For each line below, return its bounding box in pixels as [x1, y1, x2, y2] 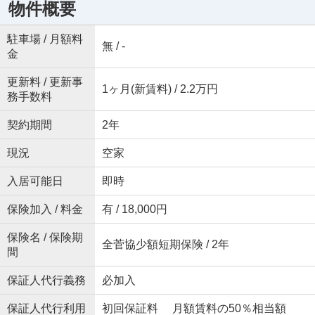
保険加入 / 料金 [6, 203, 83, 215]
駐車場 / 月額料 [6, 33, 83, 45]
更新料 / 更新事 [6, 76, 83, 88]
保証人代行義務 [6, 274, 86, 286]
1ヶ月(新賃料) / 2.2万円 [101, 83, 218, 95]
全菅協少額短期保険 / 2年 [101, 238, 229, 250]
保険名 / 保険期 [6, 231, 83, 243]
